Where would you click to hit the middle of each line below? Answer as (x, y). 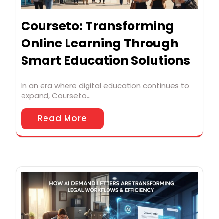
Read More (62, 118)
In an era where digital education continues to (105, 85)
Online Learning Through (100, 43)
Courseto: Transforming (98, 26)
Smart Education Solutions (106, 60)
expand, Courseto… (56, 95)
